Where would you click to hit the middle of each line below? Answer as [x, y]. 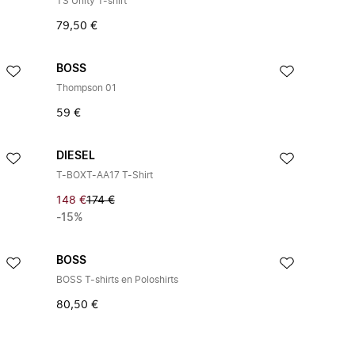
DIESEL [75, 156]
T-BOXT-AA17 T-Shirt [104, 175]
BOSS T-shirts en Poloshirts [117, 280]
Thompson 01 [86, 88]
